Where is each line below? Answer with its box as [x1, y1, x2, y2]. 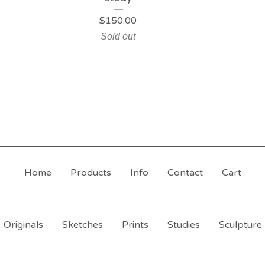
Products [70, 167, 111, 179]
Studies [167, 219, 200, 231]
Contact [167, 167, 203, 179]
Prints [121, 219, 148, 231]
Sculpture [218, 219, 262, 231]
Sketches [62, 219, 103, 231]
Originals [3, 219, 43, 231]
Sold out [101, 31, 136, 42]
